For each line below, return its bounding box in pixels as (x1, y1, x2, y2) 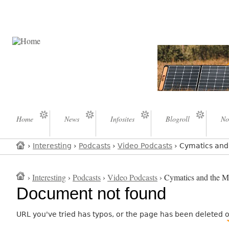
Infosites (110, 114, 134, 124)
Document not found (16, 184, 167, 203)
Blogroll (166, 114, 190, 124)
